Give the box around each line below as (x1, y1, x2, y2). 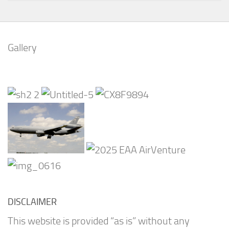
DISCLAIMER (8, 196, 57, 208)
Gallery (8, 42, 37, 54)
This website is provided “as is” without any (8, 215, 190, 227)
